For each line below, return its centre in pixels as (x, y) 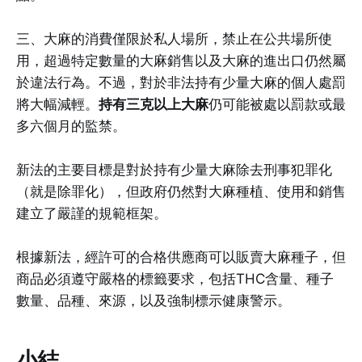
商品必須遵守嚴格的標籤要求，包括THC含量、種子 (175, 279)
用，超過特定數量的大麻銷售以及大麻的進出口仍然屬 (181, 60)
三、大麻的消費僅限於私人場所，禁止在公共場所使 (174, 38)
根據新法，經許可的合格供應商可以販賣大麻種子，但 (181, 257)
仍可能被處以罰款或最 (277, 104)
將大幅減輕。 (57, 104)
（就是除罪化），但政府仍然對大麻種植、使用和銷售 (181, 191)
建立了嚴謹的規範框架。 (92, 213)
